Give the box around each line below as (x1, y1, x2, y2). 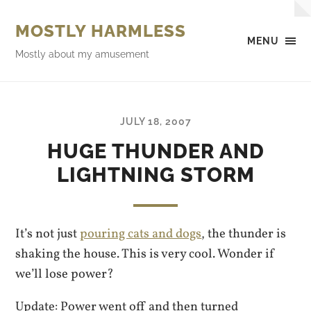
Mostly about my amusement (15, 48, 150, 60)
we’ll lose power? (15, 265, 115, 283)
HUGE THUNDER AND (47, 140, 264, 163)
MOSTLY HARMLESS (15, 21, 187, 41)
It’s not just (15, 225, 81, 243)
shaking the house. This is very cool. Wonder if (15, 245, 276, 263)
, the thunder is (201, 225, 287, 243)
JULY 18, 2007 (119, 115, 192, 127)
